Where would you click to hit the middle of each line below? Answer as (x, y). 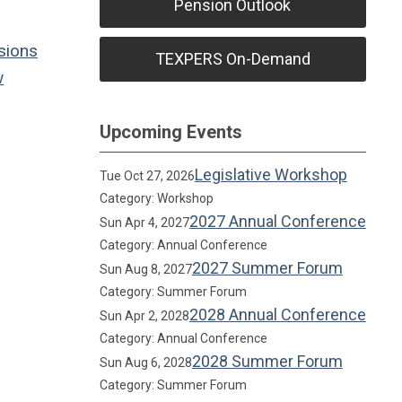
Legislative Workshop (271, 175)
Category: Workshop (156, 198)
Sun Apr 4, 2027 (144, 223)
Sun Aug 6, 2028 (145, 363)
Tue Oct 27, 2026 (147, 176)
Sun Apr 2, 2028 (144, 316)
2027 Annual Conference (277, 221)
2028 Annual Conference (277, 315)
